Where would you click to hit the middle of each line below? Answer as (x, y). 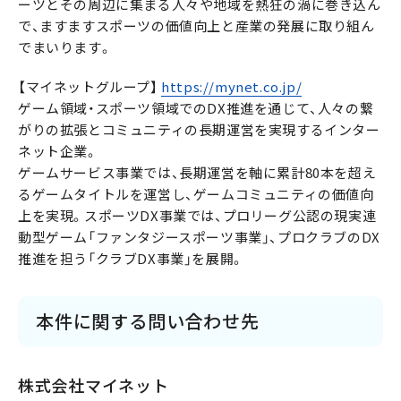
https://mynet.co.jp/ (232, 86)
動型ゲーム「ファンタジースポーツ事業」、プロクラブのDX (199, 237)
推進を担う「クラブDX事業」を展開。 (131, 258)
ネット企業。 (58, 151)
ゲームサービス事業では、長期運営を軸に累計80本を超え (197, 172)
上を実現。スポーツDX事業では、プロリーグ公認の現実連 (197, 215)
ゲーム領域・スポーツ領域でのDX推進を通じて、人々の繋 (196, 108)
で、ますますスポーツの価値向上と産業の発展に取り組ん (196, 26)
